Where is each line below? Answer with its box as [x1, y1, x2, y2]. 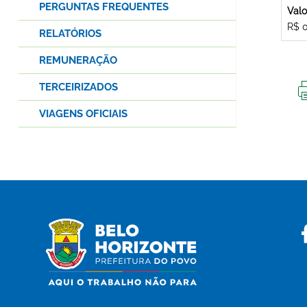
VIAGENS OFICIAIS [39, 108, 127, 121]
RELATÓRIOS [39, 27, 101, 40]
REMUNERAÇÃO [39, 54, 117, 67]
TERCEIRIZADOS [39, 81, 118, 94]
